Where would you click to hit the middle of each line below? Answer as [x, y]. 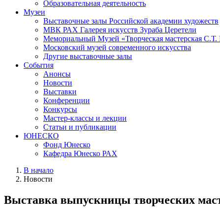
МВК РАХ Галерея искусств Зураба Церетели [120, 29]
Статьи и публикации [80, 127]
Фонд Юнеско [67, 144]
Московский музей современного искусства [117, 47]
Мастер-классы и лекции [85, 118]
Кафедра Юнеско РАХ [80, 153]
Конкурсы [60, 109]
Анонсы [57, 74]
